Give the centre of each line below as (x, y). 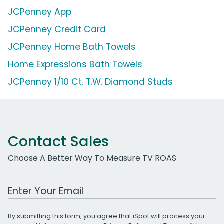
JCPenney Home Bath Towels (72, 47)
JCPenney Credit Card (57, 29)
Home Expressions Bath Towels (75, 64)
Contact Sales (58, 141)
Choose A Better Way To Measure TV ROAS (92, 158)
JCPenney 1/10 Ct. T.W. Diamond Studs (90, 82)
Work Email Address (46, 185)
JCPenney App (40, 12)
